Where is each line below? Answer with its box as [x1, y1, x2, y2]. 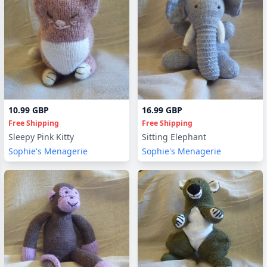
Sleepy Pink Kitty [8, 131, 74, 142]
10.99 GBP [8, 104, 49, 116]
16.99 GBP [142, 104, 182, 116]
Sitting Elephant [142, 131, 206, 142]
